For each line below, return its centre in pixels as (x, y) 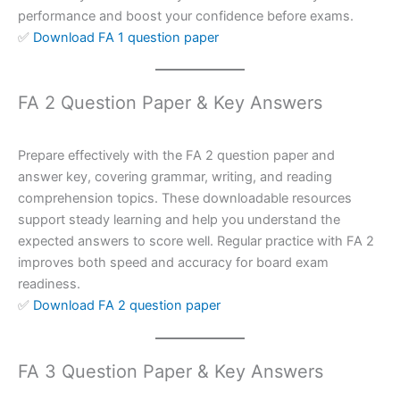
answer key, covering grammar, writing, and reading (175, 177)
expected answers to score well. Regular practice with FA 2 (196, 242)
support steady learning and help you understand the (179, 220)
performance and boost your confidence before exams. (186, 17)
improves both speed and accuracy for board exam (173, 263)
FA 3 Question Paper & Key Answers (171, 371)
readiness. (49, 284)
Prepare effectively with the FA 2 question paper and (176, 156)
